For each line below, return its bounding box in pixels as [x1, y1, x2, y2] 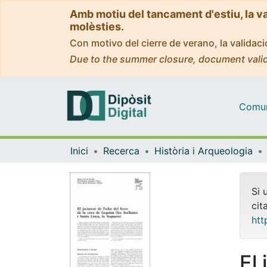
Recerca [103, 144, 139, 157]
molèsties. [70, 20, 124, 33]
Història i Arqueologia [154, 144, 253, 157]
